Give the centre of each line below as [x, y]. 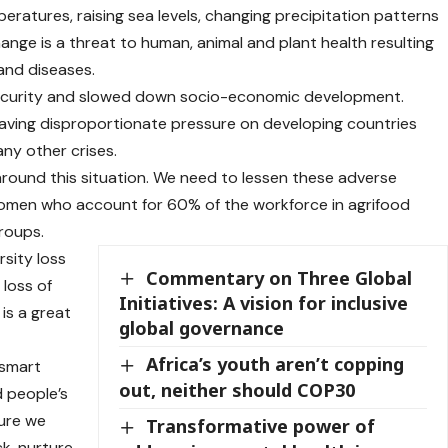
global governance [202, 328]
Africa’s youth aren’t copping [275, 364]
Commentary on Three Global [279, 277]
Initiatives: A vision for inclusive [264, 303]
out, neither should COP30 [237, 389]
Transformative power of [261, 425]
